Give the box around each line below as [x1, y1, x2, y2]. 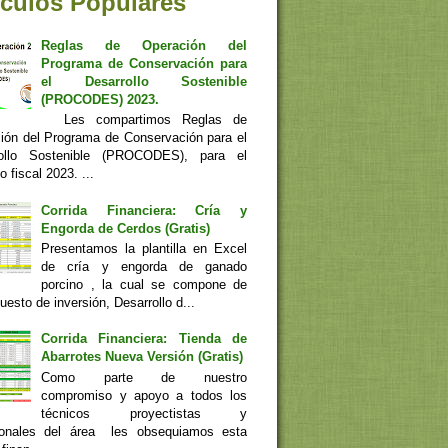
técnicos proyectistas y [41, 406, 247, 422]
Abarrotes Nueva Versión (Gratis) [41, 349, 244, 365]
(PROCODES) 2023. [41, 91, 160, 107]
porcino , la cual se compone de [41, 277, 247, 293]
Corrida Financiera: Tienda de [41, 331, 247, 347]
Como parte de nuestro [41, 370, 247, 386]
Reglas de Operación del [41, 37, 247, 53]
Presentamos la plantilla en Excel [41, 241, 247, 257]
